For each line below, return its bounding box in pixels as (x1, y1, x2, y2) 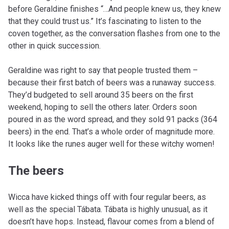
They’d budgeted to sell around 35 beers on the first (8, 90, 193, 100)
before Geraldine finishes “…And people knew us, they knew (8, 4, 221, 14)
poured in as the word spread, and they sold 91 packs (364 (8, 114, 217, 124)
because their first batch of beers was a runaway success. (8, 78, 216, 87)
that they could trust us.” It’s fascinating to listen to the (8, 16, 201, 26)
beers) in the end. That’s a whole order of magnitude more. (8, 127, 215, 136)
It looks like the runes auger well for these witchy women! (8, 139, 215, 149)
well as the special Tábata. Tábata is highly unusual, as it (8, 204, 208, 214)
